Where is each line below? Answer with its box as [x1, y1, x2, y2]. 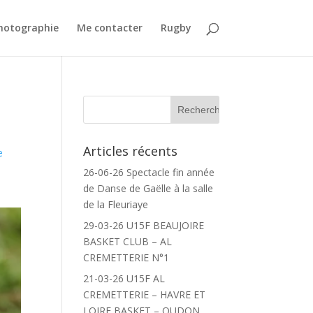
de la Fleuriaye [83, 198, 149, 211]
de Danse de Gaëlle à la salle [83, 182, 214, 195]
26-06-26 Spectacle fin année [83, 166, 215, 179]
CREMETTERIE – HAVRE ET [83, 288, 206, 301]
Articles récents [83, 143, 178, 159]
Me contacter [76, 21, 143, 34]
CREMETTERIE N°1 [83, 251, 170, 264]
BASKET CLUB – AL [83, 235, 173, 248]
